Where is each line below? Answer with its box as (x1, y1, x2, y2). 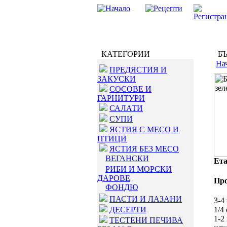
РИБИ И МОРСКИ (105, 165, 172, 173)
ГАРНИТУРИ (97, 94, 145, 102)
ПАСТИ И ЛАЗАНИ (109, 195, 182, 203)
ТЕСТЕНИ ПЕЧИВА (109, 216, 183, 224)
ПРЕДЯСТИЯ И (109, 65, 167, 74)
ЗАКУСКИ (97, 74, 136, 83)
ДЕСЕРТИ (109, 205, 146, 214)
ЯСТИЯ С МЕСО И (109, 125, 179, 134)
